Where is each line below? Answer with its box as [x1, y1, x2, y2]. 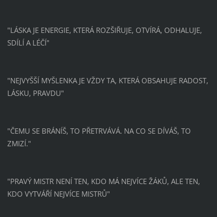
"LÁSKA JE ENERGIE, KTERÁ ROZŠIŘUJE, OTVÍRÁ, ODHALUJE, [7, 25, 202, 35]
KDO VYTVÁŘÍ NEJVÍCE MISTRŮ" [7, 188, 110, 199]
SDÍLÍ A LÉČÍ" [7, 37, 49, 47]
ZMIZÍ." [7, 138, 31, 148]
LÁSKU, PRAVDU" [7, 88, 64, 98]
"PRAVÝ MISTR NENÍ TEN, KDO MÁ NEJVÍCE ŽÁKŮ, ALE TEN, [7, 176, 200, 186]
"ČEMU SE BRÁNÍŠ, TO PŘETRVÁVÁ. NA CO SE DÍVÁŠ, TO [7, 125, 191, 136]
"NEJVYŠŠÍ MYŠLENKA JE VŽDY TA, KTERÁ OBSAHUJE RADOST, [7, 75, 208, 85]
